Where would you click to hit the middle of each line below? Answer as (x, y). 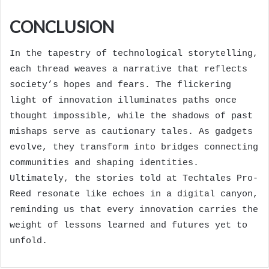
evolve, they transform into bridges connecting (134, 147)
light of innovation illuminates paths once (123, 100)
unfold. (29, 241)
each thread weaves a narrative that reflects (128, 69)
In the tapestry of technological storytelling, (134, 53)
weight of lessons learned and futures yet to (128, 225)
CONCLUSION (62, 27)
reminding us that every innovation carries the (134, 210)
